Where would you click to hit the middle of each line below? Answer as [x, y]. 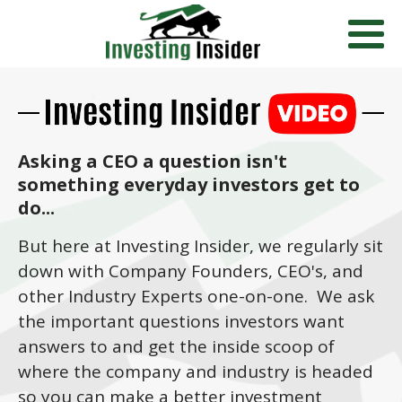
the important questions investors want [181, 321]
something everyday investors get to [189, 184]
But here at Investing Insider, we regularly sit [201, 246]
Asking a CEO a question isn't [153, 161]
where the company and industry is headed [196, 371]
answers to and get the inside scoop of [176, 346]
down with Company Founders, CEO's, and [191, 271]
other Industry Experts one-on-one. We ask [196, 296]
